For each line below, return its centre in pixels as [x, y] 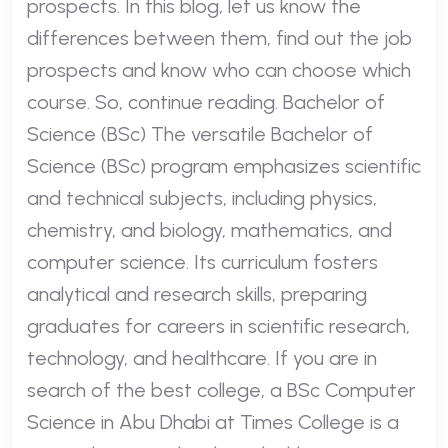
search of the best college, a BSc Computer [221, 389]
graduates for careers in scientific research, [218, 325]
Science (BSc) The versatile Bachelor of [200, 133]
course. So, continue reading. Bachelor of [206, 101]
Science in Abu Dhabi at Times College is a [213, 421]
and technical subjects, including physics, [202, 197]
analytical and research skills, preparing [197, 293]
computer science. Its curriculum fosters [202, 261]
